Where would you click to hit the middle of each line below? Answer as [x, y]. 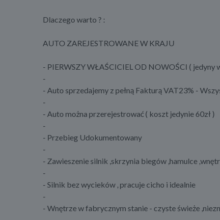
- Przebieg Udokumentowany [92, 137]
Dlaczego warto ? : [74, 20]
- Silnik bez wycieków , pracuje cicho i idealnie [119, 185]
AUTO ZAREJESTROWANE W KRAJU [109, 43]
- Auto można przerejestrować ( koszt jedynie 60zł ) [129, 114]
